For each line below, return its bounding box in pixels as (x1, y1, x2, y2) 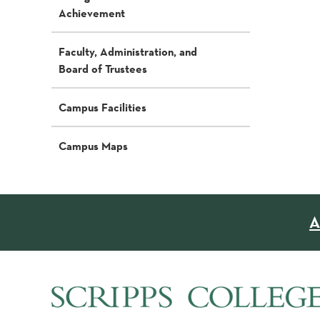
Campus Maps (59, 139, 128, 153)
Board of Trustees (59, 61, 147, 76)
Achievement (59, 6, 125, 20)
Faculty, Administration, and (59, 44, 197, 59)
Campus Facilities (59, 100, 146, 114)
